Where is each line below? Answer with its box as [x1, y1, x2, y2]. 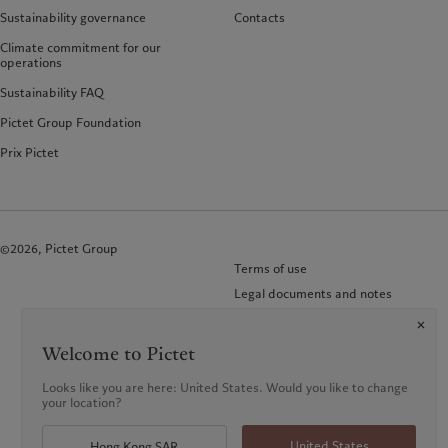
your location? [41, 394, 122, 411]
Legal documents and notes [234, 285, 392, 302]
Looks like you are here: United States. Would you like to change [41, 379, 408, 396]
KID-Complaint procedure [234, 360, 382, 377]
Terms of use [234, 260, 307, 277]
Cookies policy [234, 310, 315, 327]
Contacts [234, 9, 285, 26]
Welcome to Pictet [41, 342, 195, 366]
